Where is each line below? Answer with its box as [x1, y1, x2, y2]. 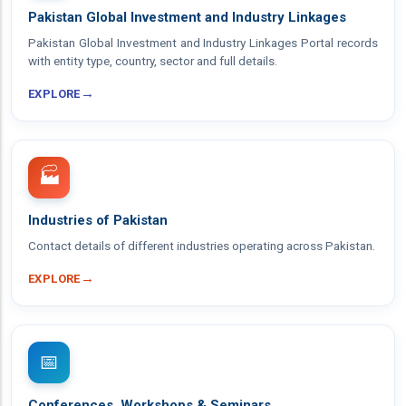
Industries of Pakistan [28, 212, 168, 228]
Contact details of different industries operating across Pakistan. [28, 238, 375, 253]
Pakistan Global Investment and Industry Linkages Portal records [28, 35, 378, 50]
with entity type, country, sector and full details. [28, 53, 277, 68]
